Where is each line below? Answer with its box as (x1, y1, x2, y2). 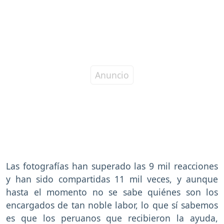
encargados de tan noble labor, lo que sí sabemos (6, 199, 218, 211)
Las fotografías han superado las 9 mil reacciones (6, 160, 218, 172)
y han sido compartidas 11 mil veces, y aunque (6, 173, 218, 185)
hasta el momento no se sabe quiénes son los (6, 186, 218, 198)
